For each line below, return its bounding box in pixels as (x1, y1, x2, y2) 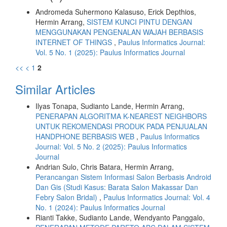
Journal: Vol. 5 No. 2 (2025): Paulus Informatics (35, 141, 187, 152)
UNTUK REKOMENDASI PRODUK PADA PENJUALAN (35, 121, 207, 131)
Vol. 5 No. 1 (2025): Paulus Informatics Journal (35, 47, 185, 57)
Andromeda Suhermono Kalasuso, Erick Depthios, (35, 7, 196, 17)
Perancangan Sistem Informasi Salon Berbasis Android (35, 172, 211, 182)
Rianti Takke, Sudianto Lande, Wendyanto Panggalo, (35, 212, 205, 222)
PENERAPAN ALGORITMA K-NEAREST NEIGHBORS (35, 111, 207, 121)
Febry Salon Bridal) (35, 192, 99, 202)
